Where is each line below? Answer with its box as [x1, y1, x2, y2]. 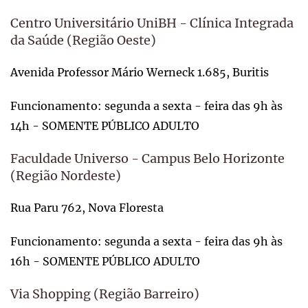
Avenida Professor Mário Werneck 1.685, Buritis [10, 65, 269, 79]
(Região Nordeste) [10, 167, 121, 184]
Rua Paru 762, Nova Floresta [10, 200, 164, 214]
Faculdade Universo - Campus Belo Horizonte [10, 150, 285, 166]
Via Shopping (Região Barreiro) [10, 285, 199, 302]
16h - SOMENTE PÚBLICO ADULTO [10, 254, 200, 268]
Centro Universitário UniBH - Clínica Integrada [10, 14, 294, 31]
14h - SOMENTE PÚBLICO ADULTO [10, 118, 199, 133]
